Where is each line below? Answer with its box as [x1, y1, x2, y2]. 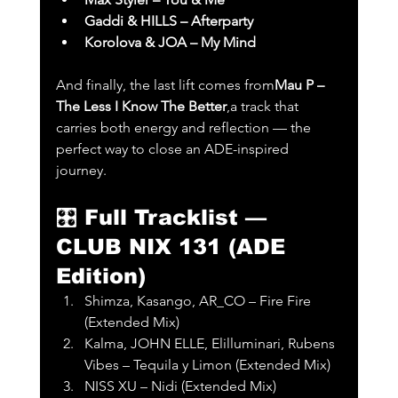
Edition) [55, 264, 146, 289]
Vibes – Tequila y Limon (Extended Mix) [84, 356, 330, 374]
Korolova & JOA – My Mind [84, 34, 256, 52]
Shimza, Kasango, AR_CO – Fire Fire [84, 292, 314, 310]
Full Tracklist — [84, 205, 274, 230]
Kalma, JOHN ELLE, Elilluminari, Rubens [84, 335, 338, 353]
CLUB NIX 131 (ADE [55, 235, 292, 259]
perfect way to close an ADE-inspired [55, 140, 292, 158]
